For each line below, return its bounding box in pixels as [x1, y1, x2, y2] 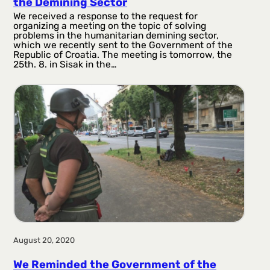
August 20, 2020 [13, 236, 75, 245]
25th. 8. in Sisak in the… [13, 58, 118, 70]
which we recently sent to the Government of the [13, 39, 233, 51]
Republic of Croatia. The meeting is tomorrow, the [13, 48, 233, 60]
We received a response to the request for [13, 10, 198, 22]
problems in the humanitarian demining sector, [13, 29, 219, 41]
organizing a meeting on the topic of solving [13, 19, 207, 31]
